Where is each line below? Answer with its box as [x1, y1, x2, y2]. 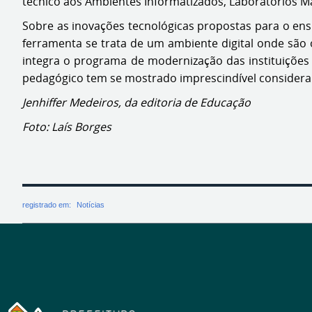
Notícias [77, 201, 104, 210]
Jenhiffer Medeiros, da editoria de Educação [22, 95, 251, 110]
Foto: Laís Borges [22, 119, 111, 134]
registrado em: [22, 201, 73, 210]
